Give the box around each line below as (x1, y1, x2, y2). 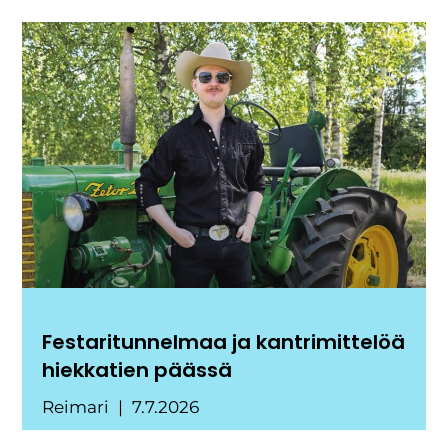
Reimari (42, 396, 114, 417)
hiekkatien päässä (42, 355, 233, 384)
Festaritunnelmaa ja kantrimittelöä (42, 327, 406, 356)
